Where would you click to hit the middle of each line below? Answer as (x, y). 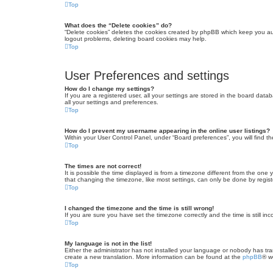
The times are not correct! (103, 166)
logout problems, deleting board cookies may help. (136, 39)
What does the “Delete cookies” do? (118, 25)
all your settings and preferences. (112, 102)
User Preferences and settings (147, 76)
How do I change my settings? (109, 89)
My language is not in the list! (108, 243)
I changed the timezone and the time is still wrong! (139, 208)
